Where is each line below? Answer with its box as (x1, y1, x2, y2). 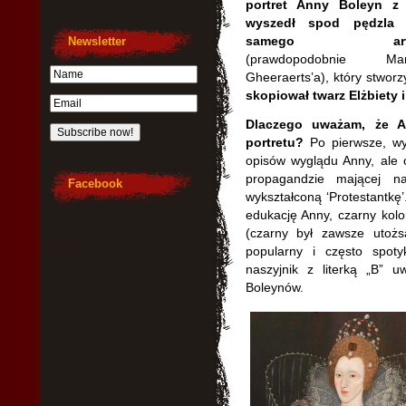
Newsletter (67, 34, 126, 48)
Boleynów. (245, 280, 304, 295)
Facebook (67, 177, 122, 190)
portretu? (245, 135, 304, 150)
